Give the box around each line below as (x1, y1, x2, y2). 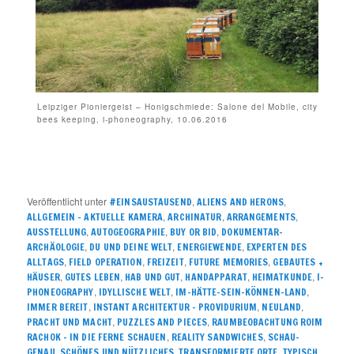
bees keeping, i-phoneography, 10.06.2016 (36, 114, 228, 126)
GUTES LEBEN (64, 270, 121, 284)
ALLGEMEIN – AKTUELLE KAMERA (27, 210, 164, 224)
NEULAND (262, 300, 302, 314)
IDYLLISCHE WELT (98, 285, 171, 299)
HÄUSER (27, 270, 60, 284)
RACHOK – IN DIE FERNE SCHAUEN (27, 330, 167, 345)
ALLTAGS (27, 255, 64, 269)
